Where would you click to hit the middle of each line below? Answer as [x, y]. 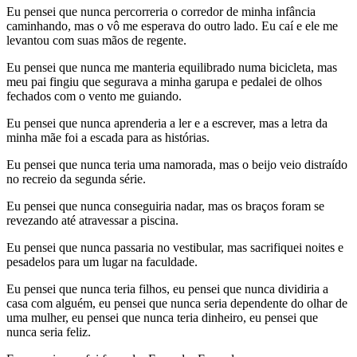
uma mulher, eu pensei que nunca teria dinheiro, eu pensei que [162, 317]
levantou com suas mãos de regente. [96, 40]
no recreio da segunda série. [76, 178]
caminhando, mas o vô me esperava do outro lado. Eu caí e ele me [172, 25]
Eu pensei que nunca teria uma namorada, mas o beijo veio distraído [177, 164]
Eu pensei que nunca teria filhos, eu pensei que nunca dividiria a [167, 288]
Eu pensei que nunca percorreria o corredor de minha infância [161, 11]
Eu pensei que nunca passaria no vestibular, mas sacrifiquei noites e [175, 247]
